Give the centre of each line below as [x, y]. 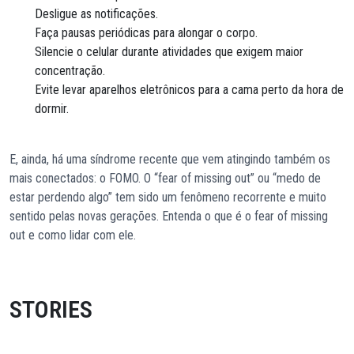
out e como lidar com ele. [73, 235]
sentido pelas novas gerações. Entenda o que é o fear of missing [169, 217]
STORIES [51, 310]
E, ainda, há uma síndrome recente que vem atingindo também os [170, 160]
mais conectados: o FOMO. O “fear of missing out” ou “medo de [165, 179]
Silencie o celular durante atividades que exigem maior [169, 52]
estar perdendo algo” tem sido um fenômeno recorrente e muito [168, 198]
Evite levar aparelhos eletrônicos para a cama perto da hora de [189, 90]
